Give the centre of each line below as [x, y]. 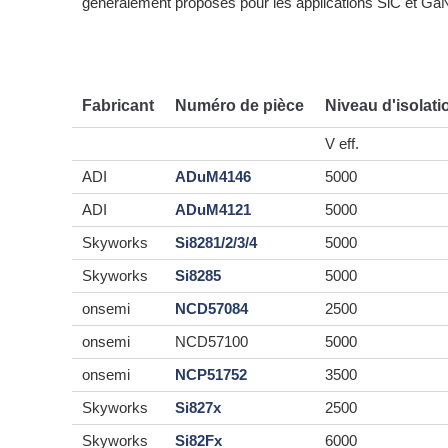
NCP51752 [211, 374]
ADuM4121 [213, 209]
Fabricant [118, 105]
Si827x [198, 407]
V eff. [342, 143]
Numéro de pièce [239, 105]
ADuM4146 [213, 176]
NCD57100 [211, 341]
